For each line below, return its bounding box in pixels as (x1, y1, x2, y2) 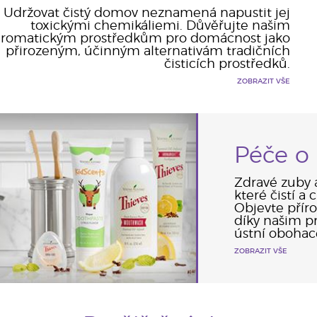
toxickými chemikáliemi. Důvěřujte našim (30, 20, 290, 33)
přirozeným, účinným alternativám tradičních (5, 45, 290, 58)
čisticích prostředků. (163, 58, 290, 71)
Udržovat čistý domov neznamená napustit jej (3, 7, 290, 20)
